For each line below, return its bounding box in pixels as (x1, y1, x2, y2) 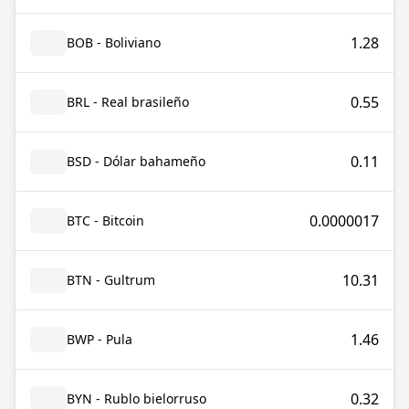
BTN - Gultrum (67, 271, 155, 288)
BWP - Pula (67, 330, 132, 348)
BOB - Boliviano (67, 34, 161, 51)
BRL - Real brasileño (67, 93, 189, 110)
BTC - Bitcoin (67, 212, 144, 229)
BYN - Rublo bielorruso (67, 390, 206, 407)
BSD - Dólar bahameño (67, 152, 205, 170)
